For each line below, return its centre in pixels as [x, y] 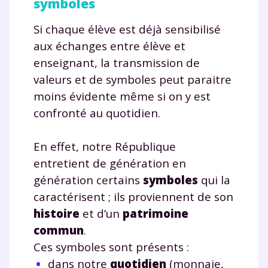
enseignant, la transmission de [117, 62]
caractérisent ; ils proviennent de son [133, 196]
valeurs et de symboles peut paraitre [133, 79]
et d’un [101, 213]
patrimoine [156, 213]
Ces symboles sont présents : [111, 246]
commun [59, 230]
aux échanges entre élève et [109, 45]
